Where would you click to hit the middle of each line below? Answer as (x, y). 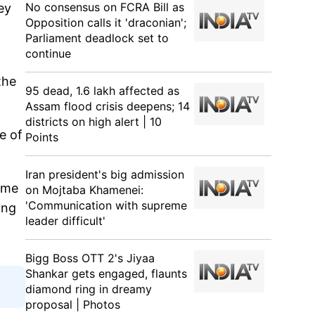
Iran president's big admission (105, 174)
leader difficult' (65, 221)
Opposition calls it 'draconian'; (106, 22)
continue (48, 53)
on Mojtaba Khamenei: (84, 190)
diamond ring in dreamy (89, 289)
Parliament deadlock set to (97, 38)
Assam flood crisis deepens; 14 (108, 106)
